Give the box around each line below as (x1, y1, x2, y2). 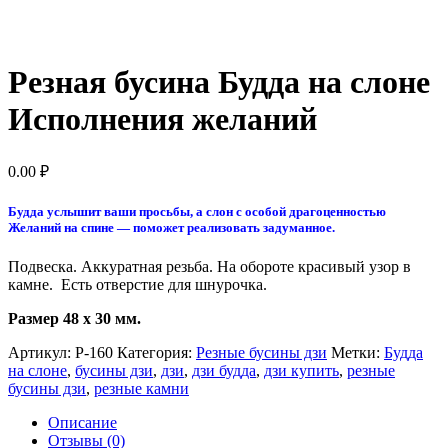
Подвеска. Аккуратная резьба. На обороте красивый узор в (8, 258, 411, 275)
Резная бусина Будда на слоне (8, 64, 430, 101)
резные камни (94, 380, 189, 397)
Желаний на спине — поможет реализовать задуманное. (8, 219, 335, 235)
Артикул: (8, 344, 75, 361)
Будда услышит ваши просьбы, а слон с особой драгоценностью (8, 203, 386, 219)
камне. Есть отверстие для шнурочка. (8, 276, 267, 293)
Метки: (331, 344, 384, 361)
